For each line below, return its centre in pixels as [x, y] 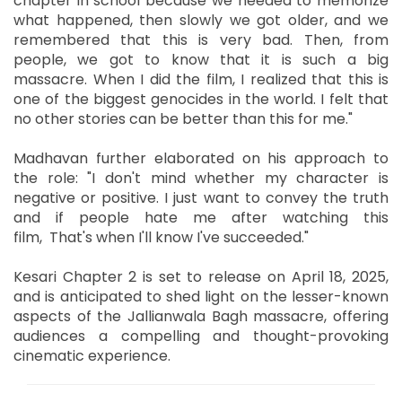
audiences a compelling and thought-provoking [201, 336]
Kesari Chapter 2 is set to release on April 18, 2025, [201, 276]
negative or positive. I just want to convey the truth [201, 197]
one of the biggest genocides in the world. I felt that [201, 99]
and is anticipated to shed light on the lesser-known [201, 296]
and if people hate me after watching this [201, 217]
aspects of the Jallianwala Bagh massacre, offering [201, 316]
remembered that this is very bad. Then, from [201, 39]
